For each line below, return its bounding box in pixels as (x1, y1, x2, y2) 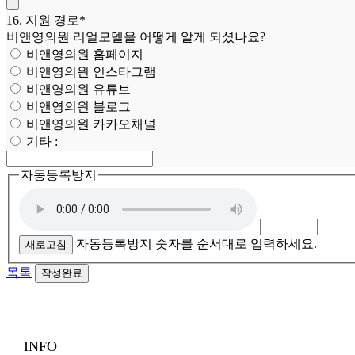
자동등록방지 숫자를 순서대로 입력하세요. (76, 237, 317, 251)
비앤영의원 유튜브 (23, 82, 131, 96)
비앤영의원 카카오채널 (23, 116, 156, 131)
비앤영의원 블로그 (23, 99, 131, 113)
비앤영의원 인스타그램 (23, 64, 156, 78)
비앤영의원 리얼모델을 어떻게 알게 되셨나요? (6, 29, 265, 44)
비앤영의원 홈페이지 (23, 47, 143, 61)
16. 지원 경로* (6, 13, 86, 27)
